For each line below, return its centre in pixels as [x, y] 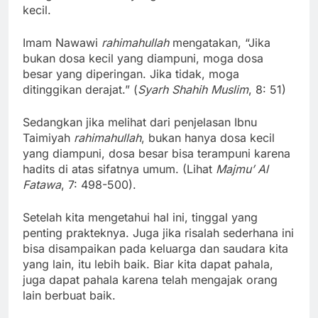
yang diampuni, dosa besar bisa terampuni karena [157, 153]
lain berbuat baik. [69, 295]
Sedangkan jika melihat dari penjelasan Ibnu [140, 122]
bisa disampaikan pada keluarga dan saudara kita [155, 248]
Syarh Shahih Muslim [193, 89]
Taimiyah [48, 137]
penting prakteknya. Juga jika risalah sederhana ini [158, 232]
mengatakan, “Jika [221, 42]
